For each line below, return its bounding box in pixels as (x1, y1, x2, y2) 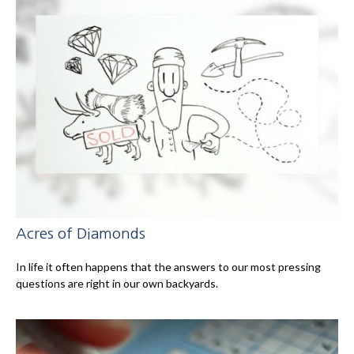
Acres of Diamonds (16, 226, 145, 242)
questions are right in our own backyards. (16, 276, 218, 290)
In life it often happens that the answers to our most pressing (16, 259, 321, 273)
